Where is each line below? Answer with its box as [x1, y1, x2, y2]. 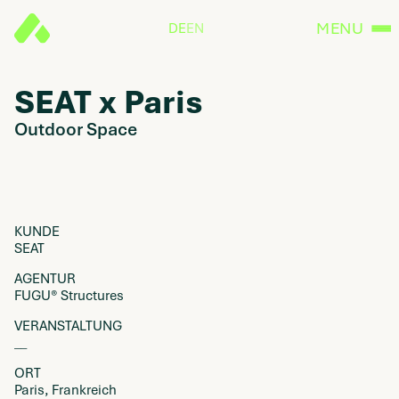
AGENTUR [14, 270, 76, 288]
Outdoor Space [14, 118, 137, 141]
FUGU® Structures [14, 287, 124, 305]
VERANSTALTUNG [14, 317, 122, 335]
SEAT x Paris [14, 81, 203, 123]
